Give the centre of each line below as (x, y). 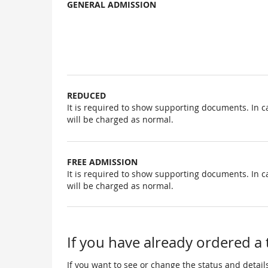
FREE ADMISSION (102, 162)
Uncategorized (114, 18)
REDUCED (86, 96)
